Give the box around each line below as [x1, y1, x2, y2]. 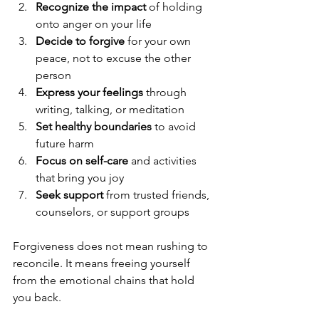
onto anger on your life [36, 17, 157, 31]
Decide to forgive [36, 34, 125, 48]
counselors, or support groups [36, 205, 189, 219]
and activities [128, 154, 199, 168]
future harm [36, 137, 100, 151]
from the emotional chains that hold [13, 273, 197, 288]
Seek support [36, 188, 103, 202]
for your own [125, 34, 194, 48]
